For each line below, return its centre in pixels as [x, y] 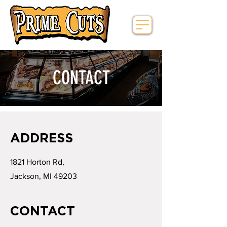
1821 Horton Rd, [37, 162]
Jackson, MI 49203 [44, 176]
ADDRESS [42, 138]
